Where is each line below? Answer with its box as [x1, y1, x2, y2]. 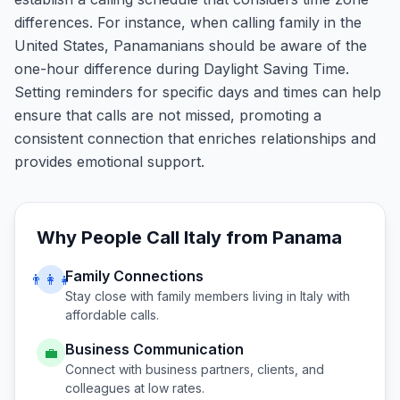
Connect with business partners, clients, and [65, 362, 324, 377]
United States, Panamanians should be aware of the [14, 37, 367, 54]
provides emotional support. [14, 153, 204, 171]
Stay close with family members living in [65, 288, 300, 304]
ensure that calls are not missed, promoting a [14, 106, 321, 124]
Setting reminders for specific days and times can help [14, 83, 381, 101]
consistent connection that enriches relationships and [14, 129, 376, 147]
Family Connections [65, 267, 204, 285]
